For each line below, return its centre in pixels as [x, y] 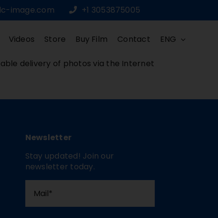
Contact [134, 39]
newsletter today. [60, 166]
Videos [22, 39]
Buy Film [92, 39]
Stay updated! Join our [70, 156]
